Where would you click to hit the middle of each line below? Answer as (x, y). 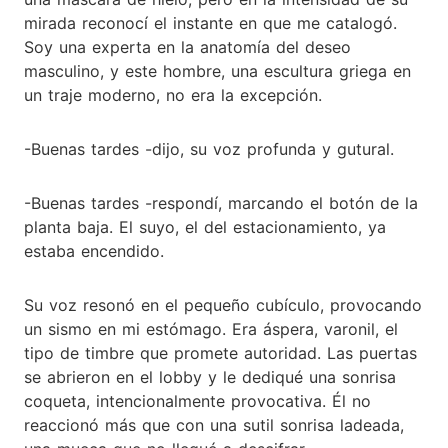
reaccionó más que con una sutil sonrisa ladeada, (214, 424)
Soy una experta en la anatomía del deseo (187, 46)
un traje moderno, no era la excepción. (173, 94)
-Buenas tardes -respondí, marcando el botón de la (221, 202)
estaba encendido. (94, 250)
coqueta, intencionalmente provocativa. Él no (197, 400)
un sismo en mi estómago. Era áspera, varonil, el (211, 328)
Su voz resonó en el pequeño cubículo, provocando (223, 304)
